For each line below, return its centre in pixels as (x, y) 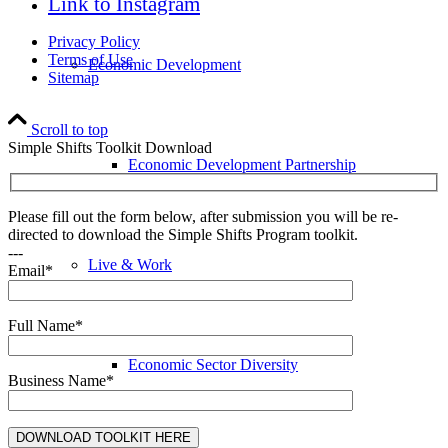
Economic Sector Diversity (213, 364)
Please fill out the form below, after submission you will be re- (203, 217)
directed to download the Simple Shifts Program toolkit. (183, 235)
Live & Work (130, 264)
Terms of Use (90, 59)
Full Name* (45, 326)
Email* (30, 271)
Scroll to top (69, 129)
